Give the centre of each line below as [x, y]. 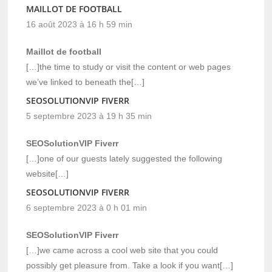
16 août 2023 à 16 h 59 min [80, 24]
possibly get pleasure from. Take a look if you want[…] [130, 265]
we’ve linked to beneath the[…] [86, 82]
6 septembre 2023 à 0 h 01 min [87, 207]
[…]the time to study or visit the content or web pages [129, 66]
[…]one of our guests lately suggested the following [124, 158]
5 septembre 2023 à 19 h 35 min [89, 116]
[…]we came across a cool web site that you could [122, 250]
